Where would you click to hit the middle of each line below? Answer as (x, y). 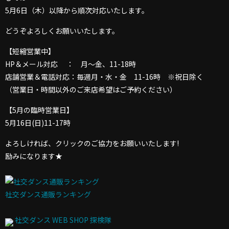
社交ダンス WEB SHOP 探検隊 (62, 220)
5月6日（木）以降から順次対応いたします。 (77, 10)
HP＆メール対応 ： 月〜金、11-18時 (74, 64)
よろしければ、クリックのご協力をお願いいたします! (92, 143)
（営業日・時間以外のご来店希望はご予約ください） (91, 90)
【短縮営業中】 (30, 51)
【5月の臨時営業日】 (39, 110)
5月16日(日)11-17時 (38, 123)
